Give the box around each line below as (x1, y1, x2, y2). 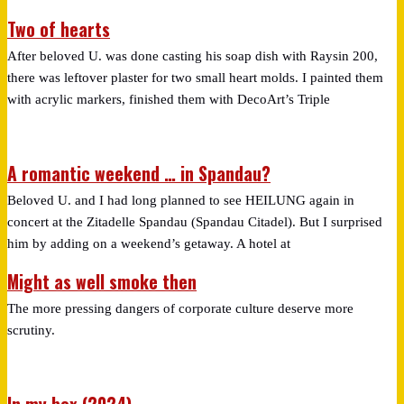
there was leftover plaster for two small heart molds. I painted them (7, 70, 383, 86)
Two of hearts (7, 16, 110, 43)
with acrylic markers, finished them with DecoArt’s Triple (7, 92, 330, 107)
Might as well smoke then (7, 269, 197, 296)
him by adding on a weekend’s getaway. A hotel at (7, 235, 290, 251)
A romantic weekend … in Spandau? (7, 160, 271, 187)
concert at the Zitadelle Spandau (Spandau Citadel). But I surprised (7, 214, 382, 229)
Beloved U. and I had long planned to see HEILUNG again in (7, 192, 354, 207)
